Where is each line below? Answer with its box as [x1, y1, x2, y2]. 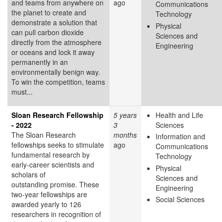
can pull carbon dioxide [11, 27, 84, 37]
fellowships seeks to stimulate [11, 139, 104, 150]
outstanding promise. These [11, 179, 99, 189]
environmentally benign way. [11, 66, 102, 77]
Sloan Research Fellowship [11, 110, 104, 120]
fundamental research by [11, 149, 90, 160]
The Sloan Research [11, 129, 76, 140]
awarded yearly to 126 [11, 199, 81, 209]
